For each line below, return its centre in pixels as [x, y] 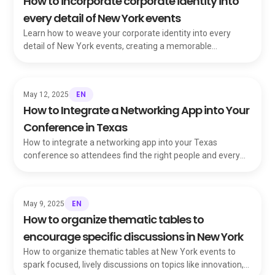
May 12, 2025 [46, 95]
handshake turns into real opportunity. [97, 168]
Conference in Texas [76, 127]
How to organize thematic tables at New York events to [130, 252]
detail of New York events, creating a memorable [118, 46]
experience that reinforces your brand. [98, 59]
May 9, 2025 [44, 204]
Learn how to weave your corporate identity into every [127, 33]
